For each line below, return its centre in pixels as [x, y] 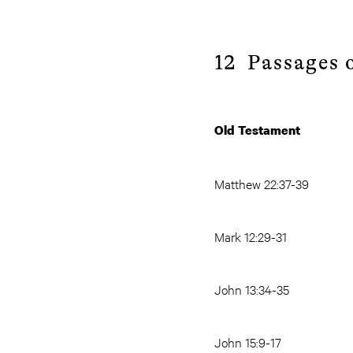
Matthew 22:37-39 [262, 183]
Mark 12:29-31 [251, 236]
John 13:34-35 [252, 289]
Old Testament [257, 130]
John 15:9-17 [248, 342]
